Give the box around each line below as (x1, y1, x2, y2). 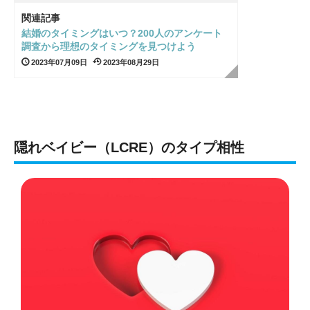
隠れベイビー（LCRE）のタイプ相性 (14, 139, 244, 155)
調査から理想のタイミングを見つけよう (21, 40, 196, 52)
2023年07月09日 (29, 57, 87, 66)
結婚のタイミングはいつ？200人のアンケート (21, 27, 222, 39)
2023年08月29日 (101, 57, 159, 66)
